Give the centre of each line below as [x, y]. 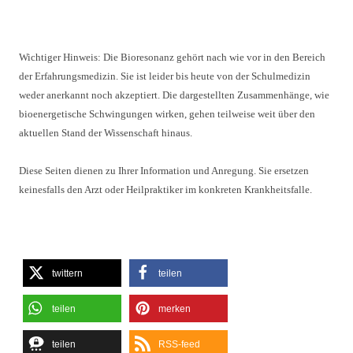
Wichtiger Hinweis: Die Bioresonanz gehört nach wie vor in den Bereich [172, 57]
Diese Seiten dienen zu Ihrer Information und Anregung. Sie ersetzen [164, 171]
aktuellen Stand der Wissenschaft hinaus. [106, 133]
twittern [67, 273]
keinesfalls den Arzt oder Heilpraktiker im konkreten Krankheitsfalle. [165, 190]
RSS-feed [179, 344]
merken [175, 309]
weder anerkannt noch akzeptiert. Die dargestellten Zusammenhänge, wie [174, 95]
